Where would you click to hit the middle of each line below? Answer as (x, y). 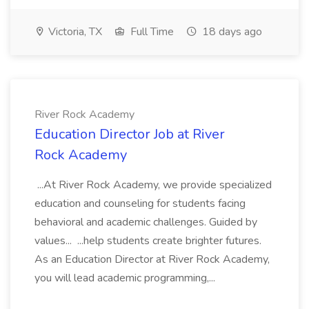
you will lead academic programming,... (126, 278)
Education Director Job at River (130, 134)
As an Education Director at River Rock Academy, (152, 259)
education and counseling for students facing (140, 203)
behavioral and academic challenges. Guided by (146, 222)
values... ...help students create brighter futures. (148, 241)
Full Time (151, 32)
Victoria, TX (74, 32)
